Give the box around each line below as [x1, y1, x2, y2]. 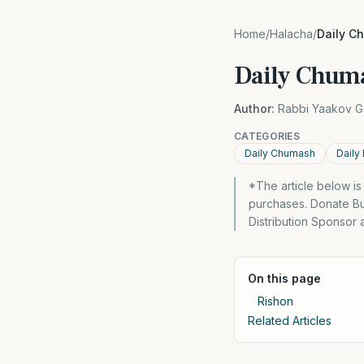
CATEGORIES [234, 130, 300, 142]
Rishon [258, 294, 293, 308]
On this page [248, 271, 321, 285]
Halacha [270, 27, 313, 41]
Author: [234, 102, 275, 115]
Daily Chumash [245, 147, 315, 159]
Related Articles [248, 314, 331, 327]
